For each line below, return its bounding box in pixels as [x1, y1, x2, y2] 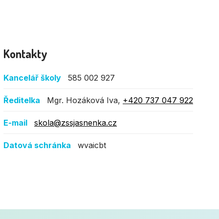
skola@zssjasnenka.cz [34, 117, 117, 128]
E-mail [3, 117, 27, 128]
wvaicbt [78, 140, 106, 150]
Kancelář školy [3, 72, 61, 83]
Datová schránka [3, 140, 71, 150]
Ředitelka [3, 95, 40, 105]
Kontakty [3, 45, 47, 61]
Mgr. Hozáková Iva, [47, 95, 123, 105]
